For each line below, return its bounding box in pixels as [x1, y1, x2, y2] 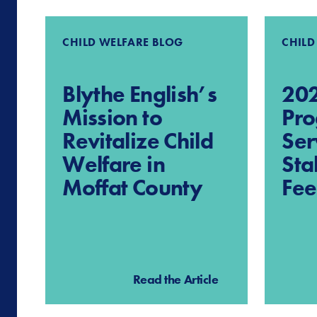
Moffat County [62, 173, 202, 202]
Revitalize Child [62, 126, 214, 156]
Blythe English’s [62, 79, 217, 109]
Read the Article [132, 270, 219, 287]
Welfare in [62, 149, 165, 179]
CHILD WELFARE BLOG [62, 34, 183, 50]
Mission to [62, 103, 162, 132]
